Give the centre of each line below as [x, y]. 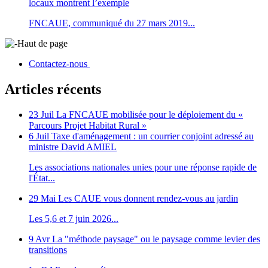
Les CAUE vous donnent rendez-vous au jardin [148, 198]
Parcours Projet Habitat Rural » [88, 125]
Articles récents [53, 89]
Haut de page [42, 44]
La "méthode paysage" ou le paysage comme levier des [156, 239]
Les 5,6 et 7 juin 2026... [74, 218]
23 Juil [41, 114]
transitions [48, 249]
